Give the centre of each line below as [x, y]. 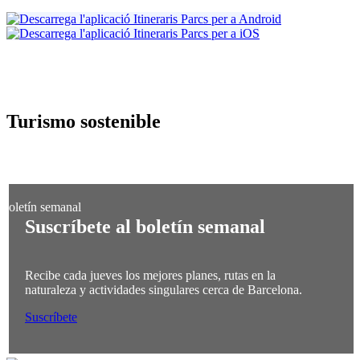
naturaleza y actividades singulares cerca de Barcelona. [164, 289]
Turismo [43, 122]
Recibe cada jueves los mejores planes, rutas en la [150, 275]
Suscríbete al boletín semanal [145, 227]
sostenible [121, 122]
